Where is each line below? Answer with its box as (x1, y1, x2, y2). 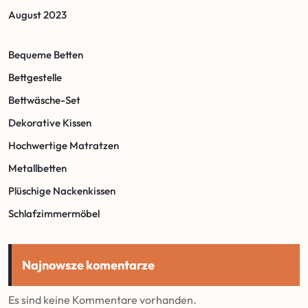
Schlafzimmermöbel (8, 207, 100, 220)
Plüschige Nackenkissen (8, 184, 115, 197)
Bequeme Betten (8, 48, 83, 61)
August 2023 (8, 8, 67, 21)
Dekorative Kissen (8, 116, 91, 129)
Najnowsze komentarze (22, 257, 155, 273)
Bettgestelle (8, 71, 62, 84)
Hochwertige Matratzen (8, 139, 119, 152)
